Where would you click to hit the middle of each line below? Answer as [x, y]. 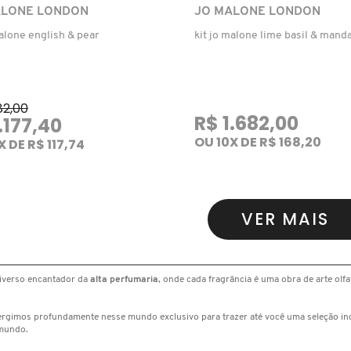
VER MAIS [285, 219]
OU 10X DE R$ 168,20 [257, 142]
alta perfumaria [124, 279]
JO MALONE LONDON [257, 11]
